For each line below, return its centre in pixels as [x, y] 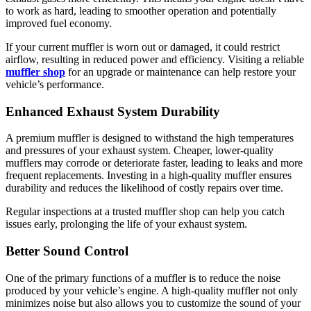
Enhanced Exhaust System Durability [113, 111]
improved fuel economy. [59, 24]
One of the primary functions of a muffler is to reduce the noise [143, 278]
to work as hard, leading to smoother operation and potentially [141, 11]
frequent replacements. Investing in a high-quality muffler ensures [149, 176]
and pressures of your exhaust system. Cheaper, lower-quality [140, 151]
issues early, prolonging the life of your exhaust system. [126, 224]
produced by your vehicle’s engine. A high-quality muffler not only [152, 290]
